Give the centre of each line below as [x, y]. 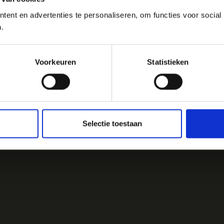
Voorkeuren [55, 62]
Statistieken [168, 62]
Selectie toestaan [112, 123]
